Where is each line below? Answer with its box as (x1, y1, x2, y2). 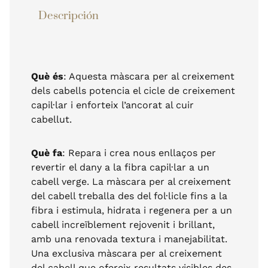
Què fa (31, 147, 62, 159)
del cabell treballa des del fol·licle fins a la (31, 190, 227, 202)
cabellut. (31, 113, 72, 125)
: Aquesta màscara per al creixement (63, 70, 234, 82)
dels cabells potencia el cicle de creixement (31, 84, 235, 96)
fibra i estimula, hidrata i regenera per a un (31, 204, 232, 216)
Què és (31, 70, 63, 82)
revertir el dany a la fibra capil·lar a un (31, 161, 209, 173)
